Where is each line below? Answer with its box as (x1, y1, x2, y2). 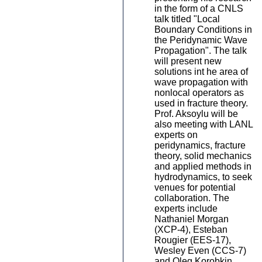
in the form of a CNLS (154, 4, 243, 13)
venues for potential (154, 182, 236, 192)
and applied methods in (154, 161, 251, 171)
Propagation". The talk (154, 46, 247, 56)
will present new (154, 56, 222, 66)
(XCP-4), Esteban (154, 225, 227, 235)
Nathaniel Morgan (154, 214, 229, 224)
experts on (154, 130, 198, 140)
